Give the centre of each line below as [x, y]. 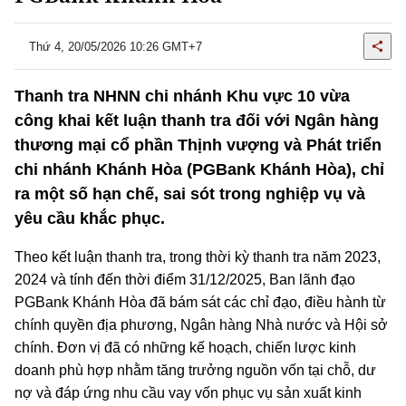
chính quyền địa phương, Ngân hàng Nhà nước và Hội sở [201, 325]
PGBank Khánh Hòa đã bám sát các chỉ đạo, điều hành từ [200, 302]
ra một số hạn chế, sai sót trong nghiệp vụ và [190, 194]
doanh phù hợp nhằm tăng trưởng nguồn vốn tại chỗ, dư [195, 370]
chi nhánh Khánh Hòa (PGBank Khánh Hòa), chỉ [199, 169]
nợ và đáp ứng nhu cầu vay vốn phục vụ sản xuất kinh [188, 393]
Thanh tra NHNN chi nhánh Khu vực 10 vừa [182, 96]
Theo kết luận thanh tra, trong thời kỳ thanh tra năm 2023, [198, 257]
